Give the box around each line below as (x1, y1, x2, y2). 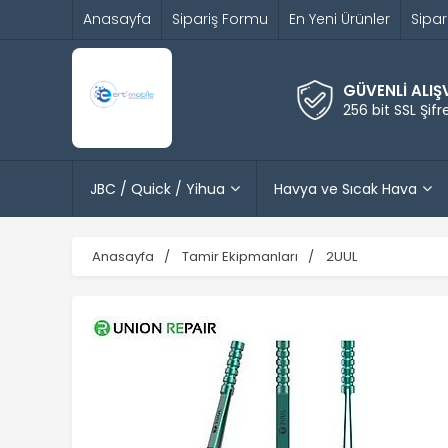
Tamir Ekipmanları (182, 247, 298, 266)
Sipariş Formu (172, 9, 268, 29)
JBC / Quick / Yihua (89, 179, 225, 199)
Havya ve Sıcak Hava (274, 179, 418, 199)
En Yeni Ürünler (289, 9, 390, 29)
